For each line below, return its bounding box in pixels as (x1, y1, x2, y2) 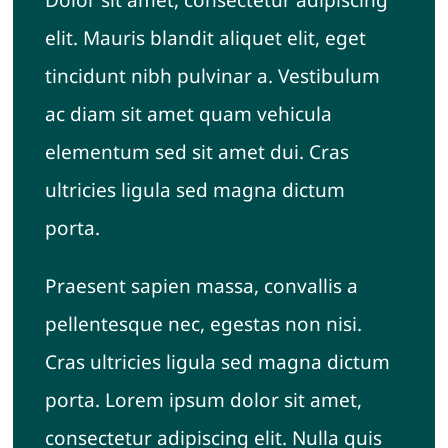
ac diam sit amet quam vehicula (44, 100, 332, 127)
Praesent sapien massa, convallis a (44, 272, 358, 299)
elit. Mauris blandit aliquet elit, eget (44, 24, 366, 51)
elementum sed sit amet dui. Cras (44, 138, 349, 165)
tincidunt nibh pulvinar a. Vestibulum (44, 62, 380, 89)
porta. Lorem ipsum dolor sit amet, (44, 386, 362, 413)
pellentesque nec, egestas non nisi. (44, 310, 362, 337)
